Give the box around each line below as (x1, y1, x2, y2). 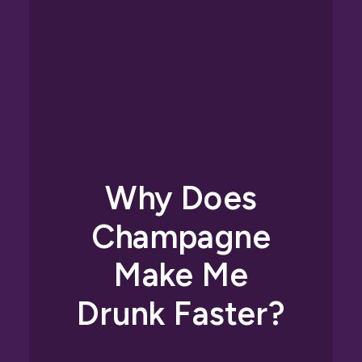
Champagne (90, 216, 271, 256)
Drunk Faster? (77, 293, 285, 333)
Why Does (104, 178, 258, 217)
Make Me (113, 255, 249, 295)
